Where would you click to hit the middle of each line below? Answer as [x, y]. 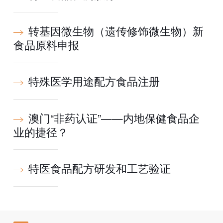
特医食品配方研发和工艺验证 [99, 168]
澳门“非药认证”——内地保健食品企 [114, 117]
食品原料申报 [46, 45]
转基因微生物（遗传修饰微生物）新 [116, 31]
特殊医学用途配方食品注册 [94, 81]
